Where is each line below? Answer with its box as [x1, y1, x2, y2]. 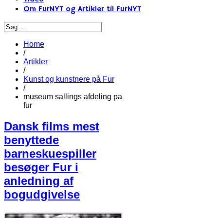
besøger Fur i [4, 160, 78, 174]
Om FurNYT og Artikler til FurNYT [23, 4, 141, 14]
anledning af [4, 174, 73, 187]
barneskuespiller [4, 146, 96, 160]
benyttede [4, 133, 59, 146]
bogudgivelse [4, 187, 80, 201]
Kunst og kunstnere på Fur [23, 75, 114, 83]
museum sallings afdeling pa [23, 92, 122, 101]
